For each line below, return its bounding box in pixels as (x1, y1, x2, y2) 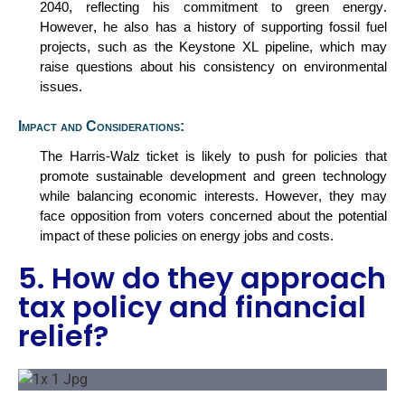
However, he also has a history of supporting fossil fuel (40, 19, 387, 34)
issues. (40, 79, 82, 94)
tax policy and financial (18, 286, 366, 327)
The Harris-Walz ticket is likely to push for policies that (40, 148, 387, 164)
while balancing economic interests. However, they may (40, 188, 387, 203)
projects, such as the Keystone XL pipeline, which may (40, 39, 387, 54)
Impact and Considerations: (18, 118, 184, 134)
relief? (18, 315, 108, 356)
